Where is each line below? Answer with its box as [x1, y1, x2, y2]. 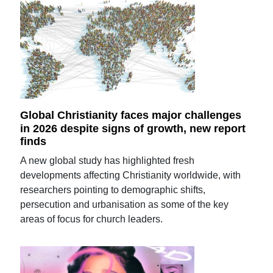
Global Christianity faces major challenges [20, 108, 242, 121]
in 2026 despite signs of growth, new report [20, 122, 246, 135]
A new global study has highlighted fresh [20, 155, 195, 166]
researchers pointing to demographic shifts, [20, 185, 206, 196]
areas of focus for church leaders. [20, 214, 163, 225]
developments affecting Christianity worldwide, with [20, 170, 241, 181]
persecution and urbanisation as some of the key [20, 199, 229, 210]
